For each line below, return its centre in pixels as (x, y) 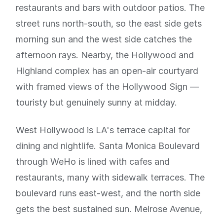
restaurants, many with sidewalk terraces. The (110, 177)
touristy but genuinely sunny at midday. (96, 102)
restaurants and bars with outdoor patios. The (110, 8)
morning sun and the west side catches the (104, 39)
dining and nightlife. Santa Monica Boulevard (108, 146)
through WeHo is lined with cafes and (93, 162)
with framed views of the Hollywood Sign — (107, 87)
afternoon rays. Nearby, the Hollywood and (105, 55)
